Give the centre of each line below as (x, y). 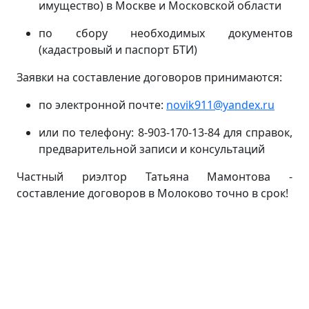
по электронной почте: (102, 105)
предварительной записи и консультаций (152, 149)
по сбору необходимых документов (166, 33)
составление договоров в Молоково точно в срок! (152, 193)
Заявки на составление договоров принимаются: (149, 77)
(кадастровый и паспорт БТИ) (118, 50)
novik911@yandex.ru (220, 105)
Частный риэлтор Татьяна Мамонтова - (154, 177)
